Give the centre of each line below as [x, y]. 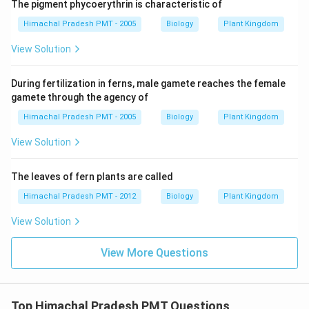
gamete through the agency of [80, 97]
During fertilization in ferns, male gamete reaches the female [148, 83]
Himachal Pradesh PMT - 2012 [80, 196]
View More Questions [154, 253]
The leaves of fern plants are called [92, 177]
